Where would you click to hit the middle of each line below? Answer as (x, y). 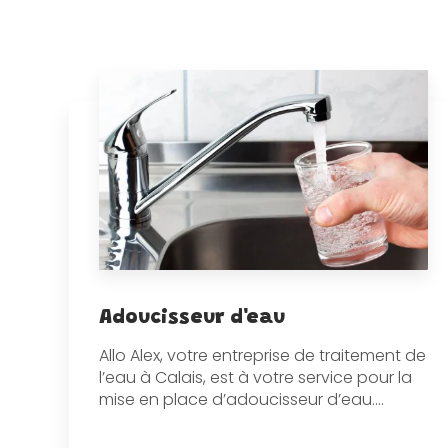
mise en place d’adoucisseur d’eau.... (241, 399)
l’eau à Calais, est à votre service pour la (255, 377)
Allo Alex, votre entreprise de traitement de (262, 355)
